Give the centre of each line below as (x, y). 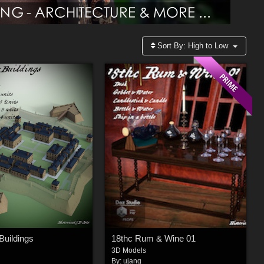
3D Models (128, 251)
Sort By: (172, 46)
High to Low (208, 46)
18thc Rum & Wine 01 (153, 239)
